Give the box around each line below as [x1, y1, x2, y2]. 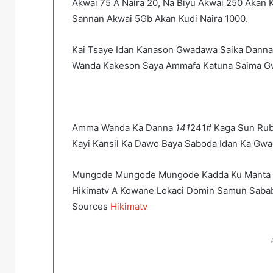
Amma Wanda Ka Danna [72, 122, 175, 134]
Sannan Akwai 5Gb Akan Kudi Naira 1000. [72, 13, 248, 25]
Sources [72, 200, 110, 213]
